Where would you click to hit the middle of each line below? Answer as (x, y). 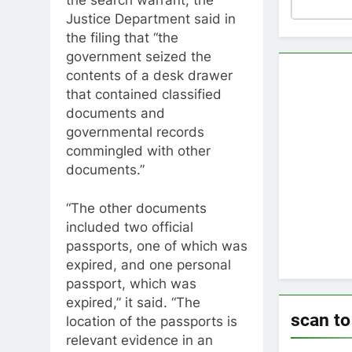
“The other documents (136, 208)
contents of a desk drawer (149, 75)
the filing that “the (122, 37)
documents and (115, 113)
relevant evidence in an (139, 340)
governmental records (135, 132)
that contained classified (144, 94)
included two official (130, 227)
